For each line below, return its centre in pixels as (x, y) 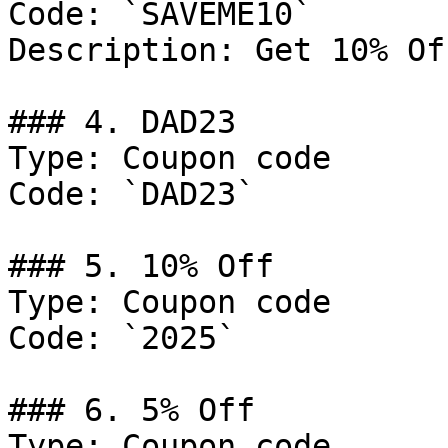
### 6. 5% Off (131, 410)
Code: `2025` (122, 338)
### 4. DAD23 (122, 122)
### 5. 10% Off (141, 266)
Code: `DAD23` (131, 194)
